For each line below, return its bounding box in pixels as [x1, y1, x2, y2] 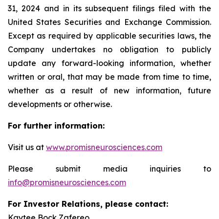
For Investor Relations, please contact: [8, 199, 168, 209]
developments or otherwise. [8, 99, 112, 109]
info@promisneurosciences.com [8, 177, 126, 187]
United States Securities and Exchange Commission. [8, 17, 211, 27]
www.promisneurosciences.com [46, 142, 162, 152]
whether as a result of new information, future [8, 86, 211, 95]
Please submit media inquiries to [8, 164, 211, 174]
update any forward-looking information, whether [8, 58, 211, 68]
